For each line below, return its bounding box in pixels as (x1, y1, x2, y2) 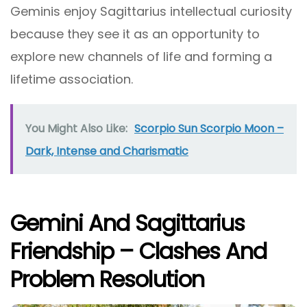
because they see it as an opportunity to (10, 25, 260, 42)
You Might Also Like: (25, 120, 127, 136)
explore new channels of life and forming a (10, 47, 272, 65)
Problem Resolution (10, 263, 204, 295)
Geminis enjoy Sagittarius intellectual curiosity (10, 2, 292, 20)
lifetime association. (10, 70, 133, 88)
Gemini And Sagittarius (10, 207, 245, 238)
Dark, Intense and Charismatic (25, 143, 188, 159)
